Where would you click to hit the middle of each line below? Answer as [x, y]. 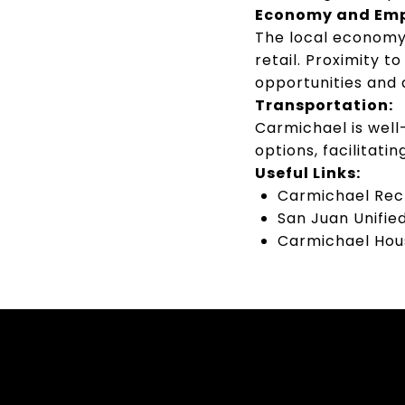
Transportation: [324, 105]
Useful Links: [308, 173]
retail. [278, 60]
